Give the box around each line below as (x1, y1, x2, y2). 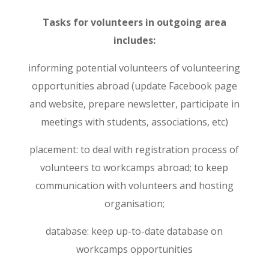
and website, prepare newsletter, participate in (29, 97, 240, 110)
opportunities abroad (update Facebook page (31, 79, 237, 92)
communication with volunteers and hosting (35, 179, 234, 192)
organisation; (104, 197, 165, 210)
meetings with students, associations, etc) (40, 115, 228, 128)
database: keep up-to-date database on (46, 225, 223, 238)
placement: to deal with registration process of (29, 143, 240, 156)
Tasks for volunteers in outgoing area (42, 16, 226, 29)
